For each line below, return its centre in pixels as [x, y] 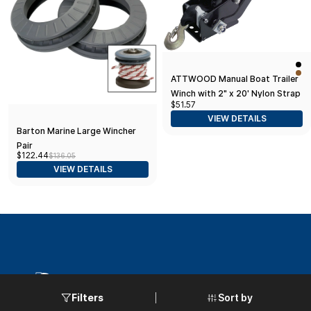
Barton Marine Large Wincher [76, 131]
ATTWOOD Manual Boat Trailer [235, 79]
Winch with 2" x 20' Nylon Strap [236, 94]
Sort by [235, 297]
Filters [87, 297]
